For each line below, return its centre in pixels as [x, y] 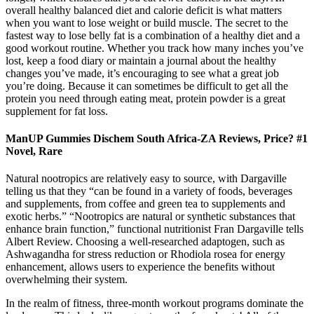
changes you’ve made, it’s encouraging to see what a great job [142, 73]
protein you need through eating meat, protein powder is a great [145, 98]
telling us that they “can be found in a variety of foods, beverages [149, 191]
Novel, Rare [34, 151]
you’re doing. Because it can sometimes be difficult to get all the [147, 86]
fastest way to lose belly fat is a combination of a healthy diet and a [153, 35]
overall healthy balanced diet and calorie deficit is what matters [144, 10]
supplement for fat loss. [57, 111]
